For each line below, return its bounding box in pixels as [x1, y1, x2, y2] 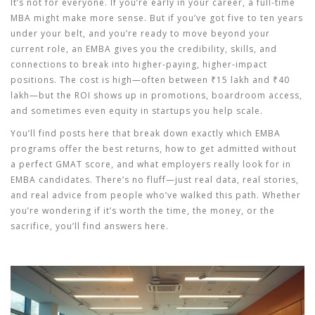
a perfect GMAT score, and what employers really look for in [11, 158, 291, 170]
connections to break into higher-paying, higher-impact [11, 58, 267, 70]
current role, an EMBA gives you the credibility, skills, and [11, 43, 277, 55]
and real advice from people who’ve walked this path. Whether [11, 189, 301, 201]
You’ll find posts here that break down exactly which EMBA [11, 127, 281, 139]
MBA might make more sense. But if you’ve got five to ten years [11, 12, 303, 24]
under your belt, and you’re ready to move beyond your [11, 27, 270, 39]
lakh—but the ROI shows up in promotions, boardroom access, [11, 89, 302, 101]
